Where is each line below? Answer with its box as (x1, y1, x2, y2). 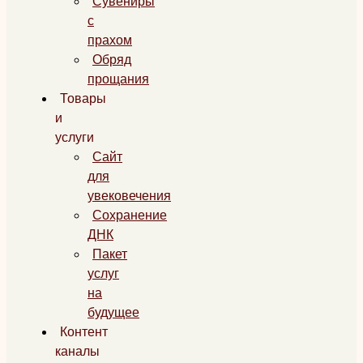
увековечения (88, 186, 171, 206)
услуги (55, 127, 94, 147)
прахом (88, 30, 132, 50)
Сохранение (92, 205, 167, 225)
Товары (60, 88, 106, 109)
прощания (88, 69, 149, 89)
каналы (55, 341, 100, 361)
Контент (60, 322, 108, 342)
